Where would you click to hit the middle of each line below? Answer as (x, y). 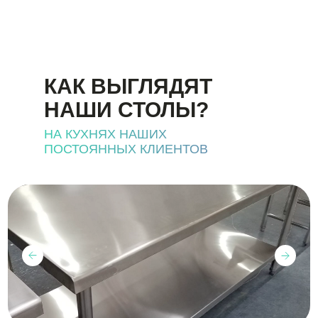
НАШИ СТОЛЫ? (126, 110)
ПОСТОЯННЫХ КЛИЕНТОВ (126, 149)
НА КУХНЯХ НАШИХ (105, 134)
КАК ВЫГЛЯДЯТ (128, 86)
